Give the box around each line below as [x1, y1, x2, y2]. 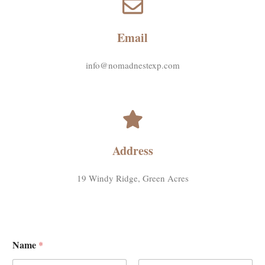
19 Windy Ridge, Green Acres [76, 172, 189, 184]
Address [112, 142, 153, 159]
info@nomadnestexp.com [85, 59, 180, 71]
